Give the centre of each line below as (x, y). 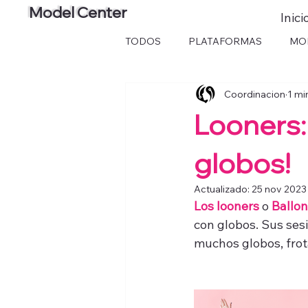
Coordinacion (255, 94)
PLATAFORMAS (225, 41)
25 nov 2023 (279, 189)
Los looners (227, 206)
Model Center (78, 12)
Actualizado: (223, 189)
